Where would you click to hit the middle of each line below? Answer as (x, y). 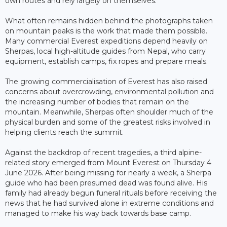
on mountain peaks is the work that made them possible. (106, 31)
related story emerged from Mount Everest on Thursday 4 (108, 162)
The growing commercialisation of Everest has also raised (106, 81)
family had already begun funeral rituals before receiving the (111, 193)
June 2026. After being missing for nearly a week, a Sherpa (108, 173)
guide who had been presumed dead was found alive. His (106, 183)
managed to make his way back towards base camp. (98, 213)
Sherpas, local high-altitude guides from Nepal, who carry (105, 51)
